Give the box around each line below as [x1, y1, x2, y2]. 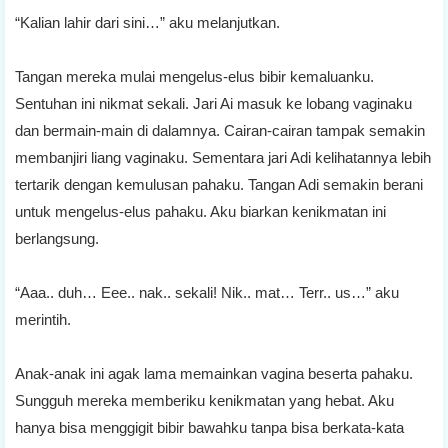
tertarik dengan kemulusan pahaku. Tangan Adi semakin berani [15, 175, 423, 193]
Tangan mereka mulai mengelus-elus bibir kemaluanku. [15, 67, 374, 85]
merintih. [15, 310, 71, 328]
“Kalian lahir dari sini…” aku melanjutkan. [15, 13, 280, 31]
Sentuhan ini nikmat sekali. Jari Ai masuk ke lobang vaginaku [15, 94, 412, 112]
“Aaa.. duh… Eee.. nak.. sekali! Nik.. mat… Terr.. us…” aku [15, 283, 399, 301]
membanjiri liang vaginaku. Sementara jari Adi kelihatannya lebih [15, 148, 431, 166]
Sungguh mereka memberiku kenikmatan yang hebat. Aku [15, 391, 394, 409]
